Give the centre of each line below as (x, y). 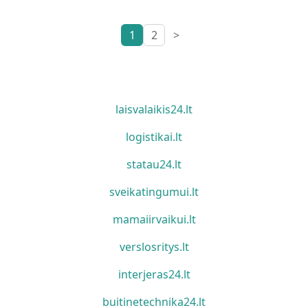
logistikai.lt (154, 137)
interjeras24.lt (154, 275)
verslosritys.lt (154, 247)
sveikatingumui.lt (154, 192)
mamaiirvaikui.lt (154, 220)
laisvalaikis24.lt (154, 110)
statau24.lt (154, 165)
